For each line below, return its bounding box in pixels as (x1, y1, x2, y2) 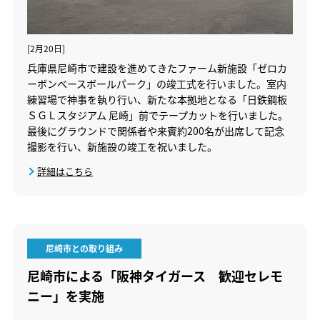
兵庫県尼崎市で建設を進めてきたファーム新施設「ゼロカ (26, 61, 287, 76)
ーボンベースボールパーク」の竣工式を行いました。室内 (26, 76, 286, 91)
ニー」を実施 (26, 286, 104, 306)
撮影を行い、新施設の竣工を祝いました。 (26, 139, 217, 154)
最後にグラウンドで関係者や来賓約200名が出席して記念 (26, 124, 284, 139)
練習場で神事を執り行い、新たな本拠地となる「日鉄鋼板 (26, 92, 287, 107)
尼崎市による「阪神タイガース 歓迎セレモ (26, 266, 283, 286)
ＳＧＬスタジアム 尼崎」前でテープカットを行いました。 (26, 108, 288, 123)
